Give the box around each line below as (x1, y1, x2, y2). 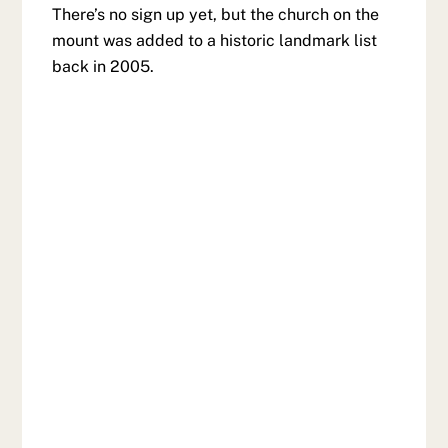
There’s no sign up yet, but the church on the (52, 4, 380, 24)
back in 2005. (52, 56, 155, 76)
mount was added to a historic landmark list (52, 30, 378, 50)
